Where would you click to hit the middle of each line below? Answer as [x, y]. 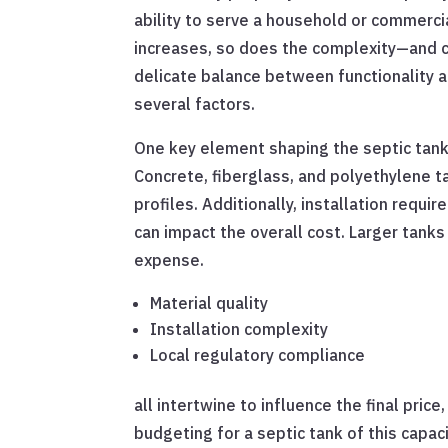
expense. [169, 260]
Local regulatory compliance [258, 355]
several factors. [195, 104]
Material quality [209, 303]
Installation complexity [239, 329]
